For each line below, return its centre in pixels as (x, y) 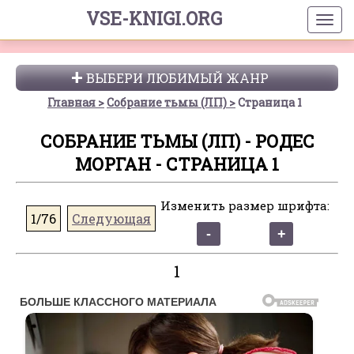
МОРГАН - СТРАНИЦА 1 (177, 164)
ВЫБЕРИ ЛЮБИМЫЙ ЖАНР (177, 78)
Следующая (111, 218)
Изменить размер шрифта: (245, 205)
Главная (72, 102)
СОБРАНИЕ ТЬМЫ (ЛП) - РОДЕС (177, 141)
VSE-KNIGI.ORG (154, 18)
